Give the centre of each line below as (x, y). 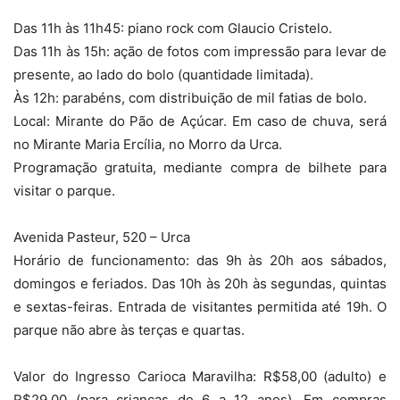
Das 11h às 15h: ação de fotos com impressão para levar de (200, 52)
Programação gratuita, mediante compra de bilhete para (200, 168)
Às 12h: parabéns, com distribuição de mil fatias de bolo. (190, 98)
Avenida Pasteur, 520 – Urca (102, 237)
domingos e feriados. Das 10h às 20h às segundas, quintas (200, 284)
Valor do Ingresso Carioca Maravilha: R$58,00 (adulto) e (200, 377)
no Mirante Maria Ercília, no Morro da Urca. (148, 145)
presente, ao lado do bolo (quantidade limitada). (163, 75)
